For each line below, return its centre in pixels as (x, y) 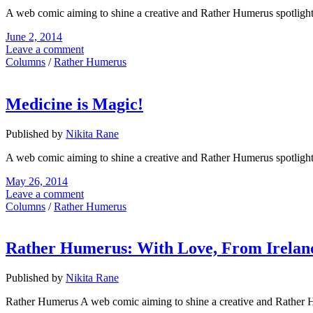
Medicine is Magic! (74, 104)
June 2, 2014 (34, 36)
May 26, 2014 (37, 181)
